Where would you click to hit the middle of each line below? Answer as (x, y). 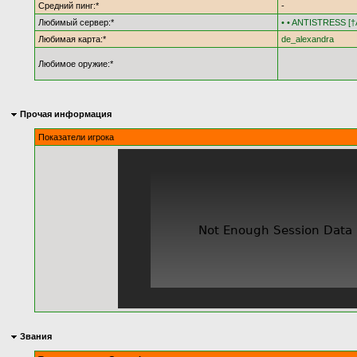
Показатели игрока (76, 137)
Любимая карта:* (73, 39)
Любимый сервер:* (76, 22)
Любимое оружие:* (76, 64)
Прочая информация (65, 114)
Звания (35, 336)
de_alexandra (308, 39)
